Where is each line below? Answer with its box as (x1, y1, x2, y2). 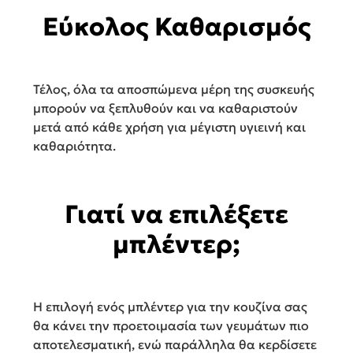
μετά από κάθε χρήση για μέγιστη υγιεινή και (33, 119, 306, 136)
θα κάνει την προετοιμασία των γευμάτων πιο (33, 318, 309, 334)
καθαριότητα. (33, 138, 116, 154)
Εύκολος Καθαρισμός (42, 11, 311, 43)
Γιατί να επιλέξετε (65, 199, 288, 231)
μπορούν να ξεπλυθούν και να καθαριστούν (33, 100, 298, 117)
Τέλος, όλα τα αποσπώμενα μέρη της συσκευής (33, 81, 314, 98)
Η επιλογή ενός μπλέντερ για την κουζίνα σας (33, 299, 307, 315)
